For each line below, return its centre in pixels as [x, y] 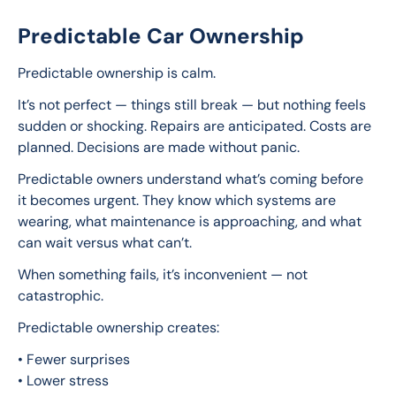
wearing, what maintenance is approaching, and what [191, 222]
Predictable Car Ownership [161, 36]
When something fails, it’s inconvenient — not [164, 275]
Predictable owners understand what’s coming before [192, 179]
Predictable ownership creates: [118, 328]
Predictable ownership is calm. [117, 73]
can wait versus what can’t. [105, 243]
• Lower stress [63, 381]
